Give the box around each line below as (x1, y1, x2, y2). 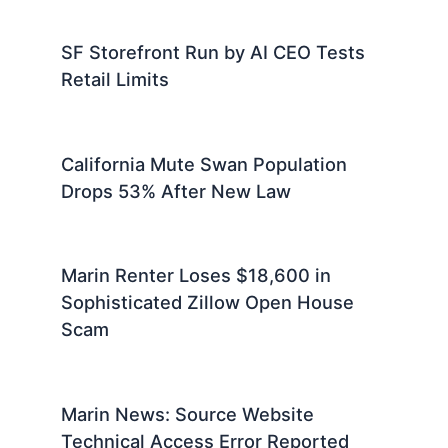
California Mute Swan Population (61, 152, 348, 175)
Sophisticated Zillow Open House (61, 291, 355, 314)
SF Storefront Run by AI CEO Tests (61, 40, 366, 63)
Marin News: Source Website (61, 403, 315, 426)
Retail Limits (61, 67, 170, 90)
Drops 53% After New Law (61, 179, 292, 202)
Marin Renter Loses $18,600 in (61, 264, 332, 287)
